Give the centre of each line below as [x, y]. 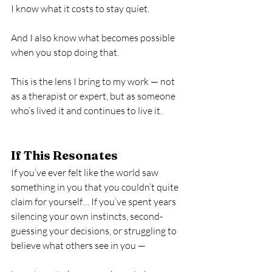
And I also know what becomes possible [94, 38]
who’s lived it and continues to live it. [87, 110]
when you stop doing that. [65, 52]
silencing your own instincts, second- [87, 216]
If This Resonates [64, 155]
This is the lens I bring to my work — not [94, 81]
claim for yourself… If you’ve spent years [94, 202]
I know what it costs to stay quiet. [80, 8]
